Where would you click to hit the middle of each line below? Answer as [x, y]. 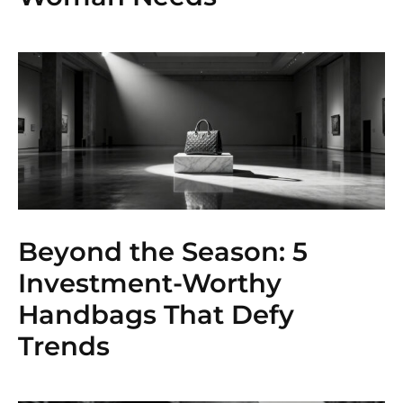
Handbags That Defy [156, 314]
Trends [64, 345]
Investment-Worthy [150, 282]
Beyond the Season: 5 [163, 251]
